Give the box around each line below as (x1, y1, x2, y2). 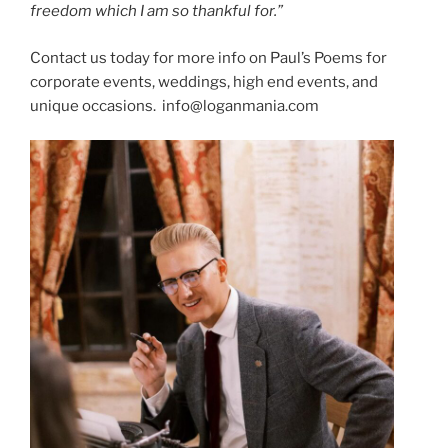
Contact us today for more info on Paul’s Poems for (30, 48, 387, 67)
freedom (30, 2, 95, 20)
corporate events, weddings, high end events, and (30, 72, 378, 91)
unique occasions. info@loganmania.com (30, 96, 319, 115)
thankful (192, 2, 254, 20)
